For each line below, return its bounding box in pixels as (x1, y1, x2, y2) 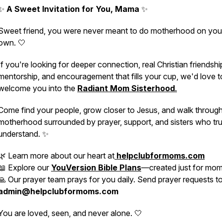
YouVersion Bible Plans (51, 163, 141, 172)
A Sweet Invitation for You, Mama (6, 4, 139, 14)
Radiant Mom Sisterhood (77, 83, 175, 93)
